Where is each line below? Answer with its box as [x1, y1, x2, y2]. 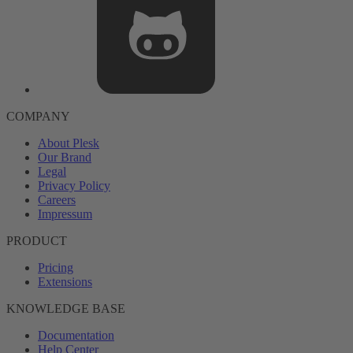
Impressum [38, 207, 92, 221]
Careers [38, 193, 76, 206]
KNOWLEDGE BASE [6, 302, 125, 315]
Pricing [38, 261, 73, 274]
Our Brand [38, 150, 91, 164]
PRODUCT [6, 234, 67, 247]
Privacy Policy [38, 179, 110, 192]
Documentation [38, 329, 114, 342]
